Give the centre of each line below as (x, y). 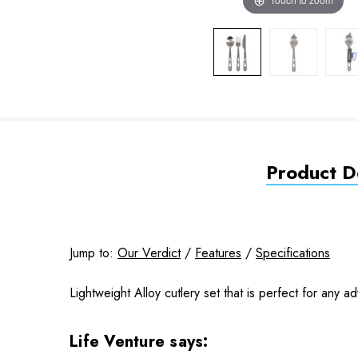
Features (218, 253)
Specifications (293, 253)
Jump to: (93, 253)
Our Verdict (149, 253)
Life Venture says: (141, 341)
